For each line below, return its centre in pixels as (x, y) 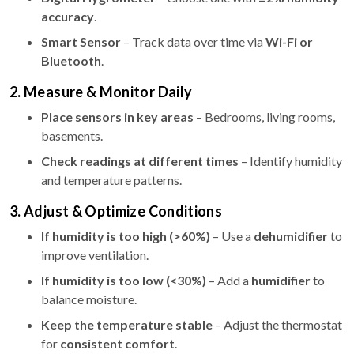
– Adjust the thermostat (277, 324)
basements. (72, 135)
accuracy (68, 16)
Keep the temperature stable (127, 324)
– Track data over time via (193, 41)
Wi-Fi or (289, 41)
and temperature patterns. (111, 179)
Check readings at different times (140, 160)
